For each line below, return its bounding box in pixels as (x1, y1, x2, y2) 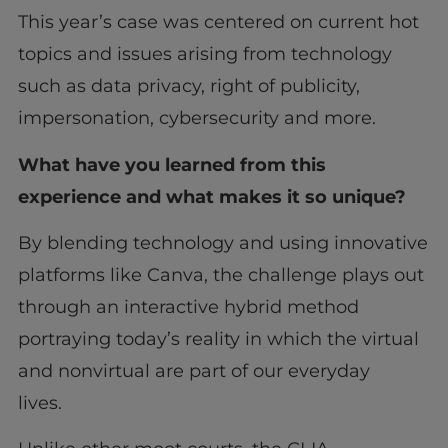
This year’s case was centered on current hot (17, 11, 419, 34)
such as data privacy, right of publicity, (17, 75, 360, 98)
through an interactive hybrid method (17, 295, 359, 318)
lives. (17, 391, 77, 414)
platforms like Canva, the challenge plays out (17, 263, 424, 286)
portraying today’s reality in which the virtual (17, 327, 419, 350)
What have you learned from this (17, 153, 326, 176)
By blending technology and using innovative (17, 231, 428, 254)
